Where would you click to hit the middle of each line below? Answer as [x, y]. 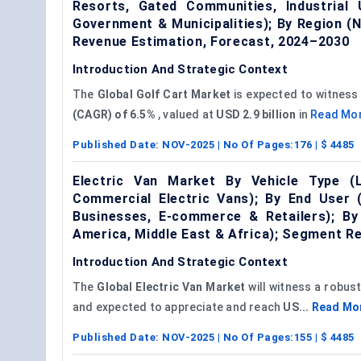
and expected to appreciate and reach [178, 307]
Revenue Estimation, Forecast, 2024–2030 [211, 41]
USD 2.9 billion [256, 114]
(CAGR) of [101, 114]
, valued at [186, 114]
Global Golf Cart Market [164, 94]
